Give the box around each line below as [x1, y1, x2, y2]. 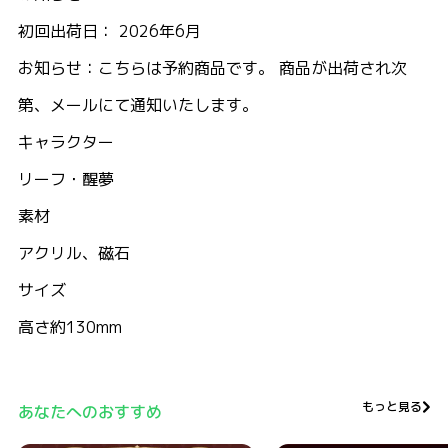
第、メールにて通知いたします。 [18, 94, 258, 117]
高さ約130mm [18, 316, 122, 339]
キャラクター [18, 131, 114, 154]
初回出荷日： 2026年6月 [18, 20, 201, 43]
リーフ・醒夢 [18, 168, 114, 191]
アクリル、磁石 [18, 242, 130, 265]
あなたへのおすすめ [18, 401, 162, 424]
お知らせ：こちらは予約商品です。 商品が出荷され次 [18, 57, 407, 80]
